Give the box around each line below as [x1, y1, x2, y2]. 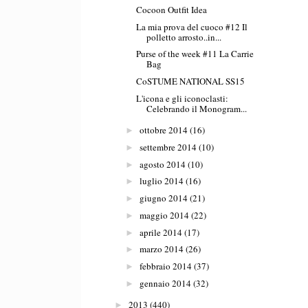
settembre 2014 [139, 140, 197, 153]
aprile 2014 [139, 225, 182, 239]
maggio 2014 [139, 208, 189, 221]
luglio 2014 [139, 175, 184, 188]
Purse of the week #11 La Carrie [136, 47, 254, 60]
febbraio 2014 [139, 260, 192, 273]
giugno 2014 [139, 192, 188, 205]
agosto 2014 [139, 157, 186, 170]
